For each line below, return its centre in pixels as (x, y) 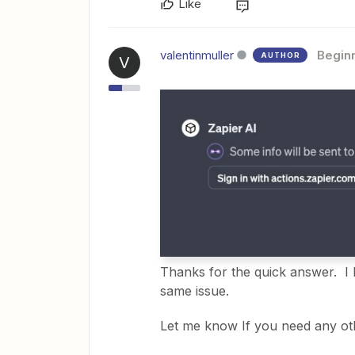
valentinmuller (197, 55)
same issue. (195, 290)
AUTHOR (281, 55)
